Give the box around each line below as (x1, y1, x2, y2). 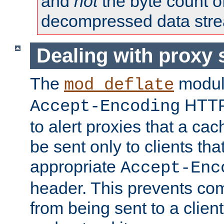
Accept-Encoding (30, 96, 180, 116)
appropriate (30, 156, 120, 176)
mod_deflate (64, 75, 174, 94)
